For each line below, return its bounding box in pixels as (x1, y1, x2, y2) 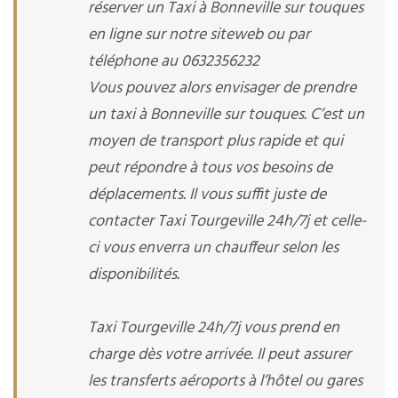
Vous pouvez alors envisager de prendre (88, 76, 356, 101)
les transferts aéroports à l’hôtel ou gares (88, 369, 362, 394)
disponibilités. (88, 262, 179, 288)
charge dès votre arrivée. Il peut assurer (88, 342, 351, 368)
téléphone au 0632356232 (88, 49, 259, 75)
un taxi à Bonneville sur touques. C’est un (88, 102, 364, 128)
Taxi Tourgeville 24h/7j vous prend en (88, 315, 339, 341)
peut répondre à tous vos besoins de (88, 155, 332, 181)
